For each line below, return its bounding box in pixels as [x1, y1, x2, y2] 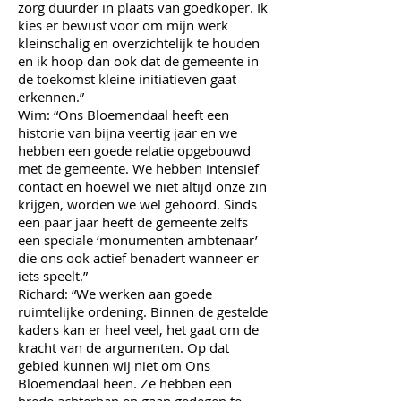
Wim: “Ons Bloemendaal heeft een [18, 106, 229, 124]
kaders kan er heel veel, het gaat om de [18, 320, 259, 338]
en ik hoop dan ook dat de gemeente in [18, 52, 259, 70]
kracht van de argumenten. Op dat [18, 338, 229, 356]
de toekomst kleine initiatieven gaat [18, 70, 236, 88]
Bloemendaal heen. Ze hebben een [18, 374, 232, 392]
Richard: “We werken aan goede [18, 285, 212, 303]
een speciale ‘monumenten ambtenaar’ [18, 231, 258, 249]
